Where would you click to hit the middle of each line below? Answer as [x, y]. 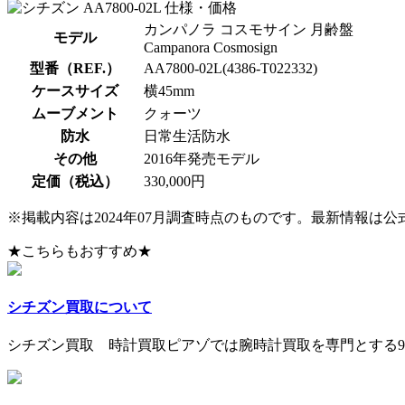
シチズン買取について [80, 307]
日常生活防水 [187, 136]
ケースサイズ [75, 90]
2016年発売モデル [202, 158]
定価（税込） [75, 181]
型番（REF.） [75, 68]
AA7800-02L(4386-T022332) [231, 68]
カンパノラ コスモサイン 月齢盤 [249, 29]
